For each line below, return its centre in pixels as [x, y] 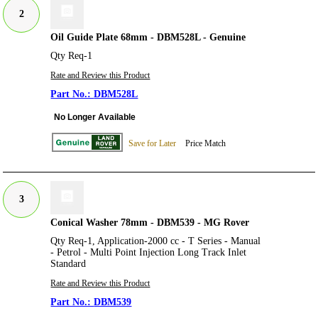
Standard [68, 264]
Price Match [206, 143]
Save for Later [153, 143]
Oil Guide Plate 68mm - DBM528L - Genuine [148, 37]
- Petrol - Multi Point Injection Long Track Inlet [149, 253]
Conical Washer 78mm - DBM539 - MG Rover [150, 223]
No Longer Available [95, 117]
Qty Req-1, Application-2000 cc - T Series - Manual [156, 241]
